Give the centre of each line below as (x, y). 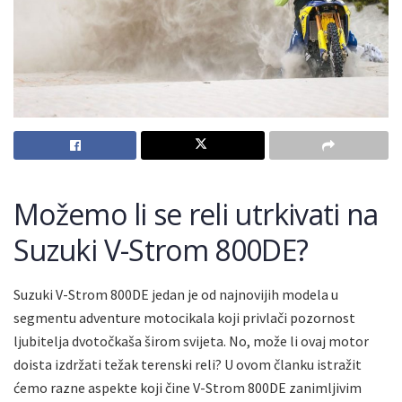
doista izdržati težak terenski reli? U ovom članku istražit (188, 364)
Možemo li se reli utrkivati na (196, 214)
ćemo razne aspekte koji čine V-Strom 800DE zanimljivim (188, 387)
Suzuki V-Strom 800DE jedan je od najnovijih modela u (176, 294)
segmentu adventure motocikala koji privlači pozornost (184, 317)
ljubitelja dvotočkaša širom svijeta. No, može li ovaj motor (191, 341)
